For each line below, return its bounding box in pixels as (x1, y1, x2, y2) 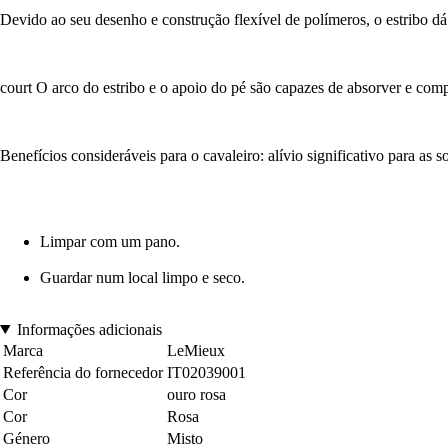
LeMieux (167, 341, 225, 359)
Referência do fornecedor (3, 363, 163, 381)
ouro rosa (167, 385, 226, 403)
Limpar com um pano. (40, 232, 180, 250)
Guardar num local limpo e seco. (40, 268, 245, 286)
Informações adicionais (16, 320, 162, 338)
